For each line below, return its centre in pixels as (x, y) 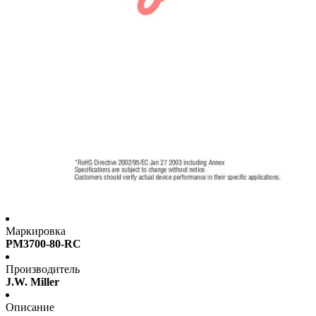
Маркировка (36, 231)
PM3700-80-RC (43, 244)
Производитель (43, 269)
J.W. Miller (32, 282)
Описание (30, 308)
